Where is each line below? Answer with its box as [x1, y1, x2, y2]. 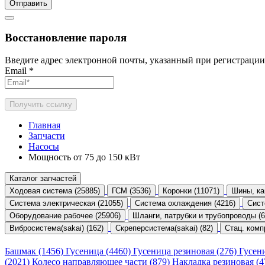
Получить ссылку [9, 100, 72, 109]
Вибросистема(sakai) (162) [9, 224, 104, 233]
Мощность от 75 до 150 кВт [28, 152, 140, 163]
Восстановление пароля [5, 31, 127, 44]
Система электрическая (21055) [9, 199, 123, 208]
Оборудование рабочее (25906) [9, 211, 121, 221]
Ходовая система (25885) [9, 186, 100, 196]
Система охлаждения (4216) [135, 199, 235, 208]
